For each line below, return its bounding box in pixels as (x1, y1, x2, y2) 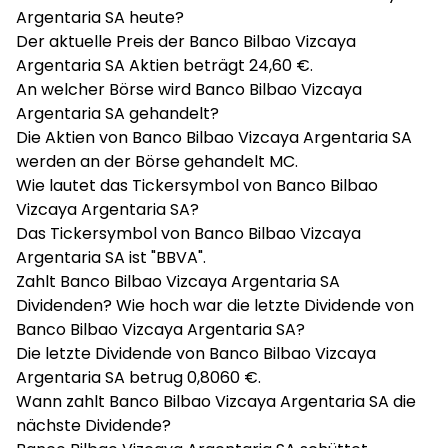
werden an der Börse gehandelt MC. (16, 150, 298, 173)
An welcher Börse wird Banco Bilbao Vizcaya (16, 78, 362, 101)
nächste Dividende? (16, 414, 171, 437)
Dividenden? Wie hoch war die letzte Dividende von (16, 294, 414, 317)
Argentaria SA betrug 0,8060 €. (16, 366, 261, 389)
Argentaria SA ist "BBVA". (16, 246, 206, 269)
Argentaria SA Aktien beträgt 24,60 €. (16, 54, 313, 77)
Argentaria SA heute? (16, 6, 184, 29)
